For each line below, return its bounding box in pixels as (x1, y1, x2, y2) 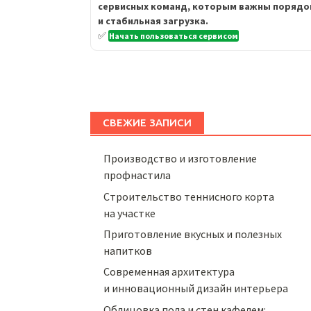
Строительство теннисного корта (103, 189, 275, 203)
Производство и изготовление (103, 151, 258, 166)
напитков (103, 243, 153, 258)
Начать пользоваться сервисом (109, 31, 238, 42)
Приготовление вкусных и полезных (103, 226, 283, 241)
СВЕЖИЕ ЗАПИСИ (103, 117, 192, 129)
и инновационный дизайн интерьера (103, 281, 289, 296)
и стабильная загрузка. (98, 15, 208, 28)
